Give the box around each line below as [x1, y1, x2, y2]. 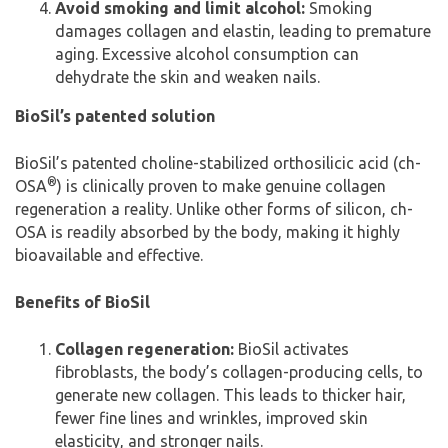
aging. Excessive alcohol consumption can [55, 45, 359, 63]
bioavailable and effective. [15, 246, 203, 264]
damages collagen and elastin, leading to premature [55, 22, 431, 40]
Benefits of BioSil [15, 293, 150, 311]
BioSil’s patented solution [15, 107, 215, 125]
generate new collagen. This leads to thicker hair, [55, 386, 406, 404]
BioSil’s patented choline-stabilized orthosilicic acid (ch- [15, 154, 421, 172]
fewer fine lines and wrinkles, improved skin [55, 409, 368, 427]
